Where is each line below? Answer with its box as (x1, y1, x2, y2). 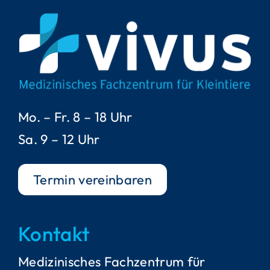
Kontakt (17, 221, 90, 247)
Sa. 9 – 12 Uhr (17, 131, 100, 148)
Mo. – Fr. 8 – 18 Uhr (17, 108, 133, 126)
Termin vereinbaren (33, 171, 152, 189)
